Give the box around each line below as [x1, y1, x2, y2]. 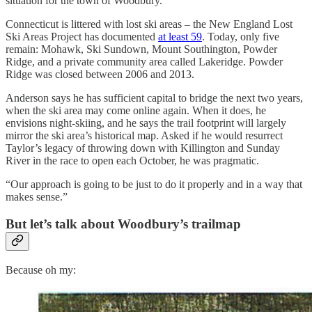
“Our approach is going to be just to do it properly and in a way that [6, 178, 302, 191]
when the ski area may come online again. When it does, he [6, 104, 266, 117]
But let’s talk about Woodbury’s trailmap [6, 217, 241, 232]
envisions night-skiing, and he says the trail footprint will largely [6, 117, 286, 130]
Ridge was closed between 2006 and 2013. [6, 68, 194, 81]
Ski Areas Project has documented [6, 31, 158, 43]
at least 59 [158, 31, 202, 43]
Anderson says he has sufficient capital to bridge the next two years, [6, 92, 303, 104]
